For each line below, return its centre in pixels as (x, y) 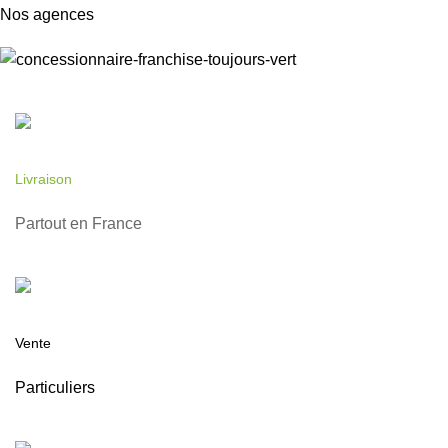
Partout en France (78, 224)
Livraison (43, 179)
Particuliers (55, 388)
